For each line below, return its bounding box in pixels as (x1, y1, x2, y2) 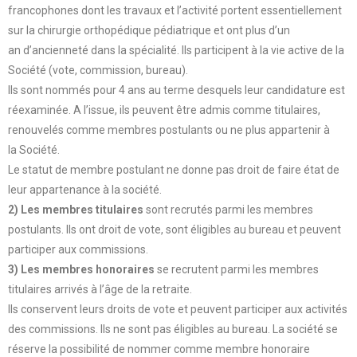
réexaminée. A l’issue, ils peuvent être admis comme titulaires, (8, 103, 320, 116)
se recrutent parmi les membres (155, 262, 319, 276)
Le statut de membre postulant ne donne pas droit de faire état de (8, 163, 339, 176)
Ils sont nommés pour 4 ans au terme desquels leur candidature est (8, 83, 345, 96)
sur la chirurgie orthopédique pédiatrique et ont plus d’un (8, 23, 290, 37)
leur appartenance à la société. (8, 182, 162, 196)
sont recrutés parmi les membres (143, 202, 313, 216)
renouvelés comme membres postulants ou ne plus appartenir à (8, 123, 330, 136)
